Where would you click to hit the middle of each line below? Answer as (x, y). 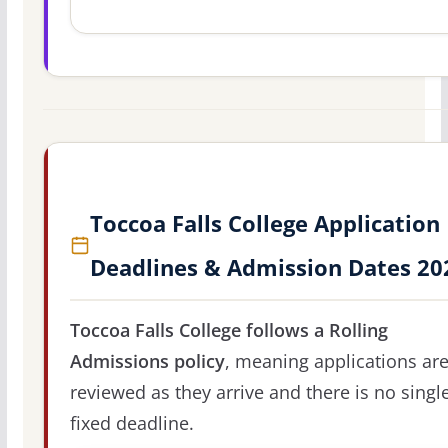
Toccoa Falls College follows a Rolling (228, 330)
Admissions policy (147, 361)
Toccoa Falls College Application (264, 223)
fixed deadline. (131, 423)
